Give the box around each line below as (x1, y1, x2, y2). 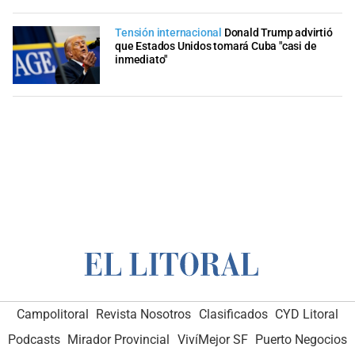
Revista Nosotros (96, 306, 192, 322)
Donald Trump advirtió (223, 25, 333, 40)
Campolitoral (16, 306, 89, 322)
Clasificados (198, 306, 268, 322)
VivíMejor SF (177, 331, 248, 347)
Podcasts (7, 331, 60, 347)
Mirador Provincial (67, 331, 170, 347)
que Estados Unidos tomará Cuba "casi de (115, 39, 317, 53)
